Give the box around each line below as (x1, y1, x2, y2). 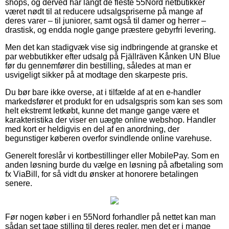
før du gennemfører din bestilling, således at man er (5, 61, 191, 70)
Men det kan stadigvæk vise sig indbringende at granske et (5, 42, 217, 52)
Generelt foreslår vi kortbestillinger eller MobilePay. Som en (5, 151, 219, 160)
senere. (5, 178, 32, 188)
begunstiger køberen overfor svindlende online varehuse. (5, 133, 212, 143)
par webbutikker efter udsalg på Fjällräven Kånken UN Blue (5, 52, 220, 61)
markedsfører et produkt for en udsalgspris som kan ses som (5, 97, 222, 106)
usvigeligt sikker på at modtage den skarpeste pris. (5, 70, 188, 79)
